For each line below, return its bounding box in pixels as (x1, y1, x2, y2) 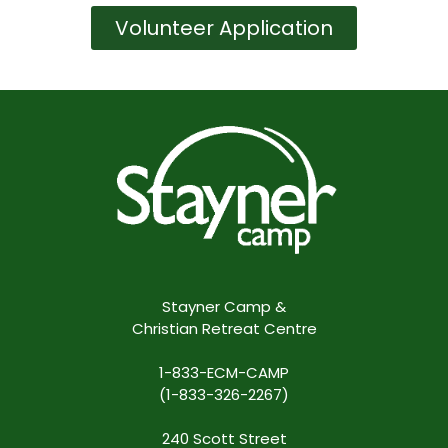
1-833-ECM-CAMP (159, 362, 289, 384)
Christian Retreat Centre (131, 318, 317, 340)
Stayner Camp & (162, 296, 286, 318)
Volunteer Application (115, 14, 333, 43)
